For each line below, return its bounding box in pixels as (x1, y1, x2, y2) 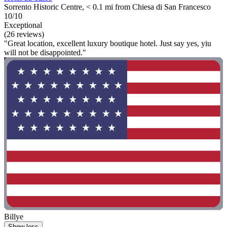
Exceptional (4, 21, 42, 30)
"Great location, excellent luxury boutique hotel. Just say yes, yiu (4, 39, 211, 48)
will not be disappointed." (4, 48, 86, 57)
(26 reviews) (4, 30, 44, 39)
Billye (4, 212, 23, 221)
